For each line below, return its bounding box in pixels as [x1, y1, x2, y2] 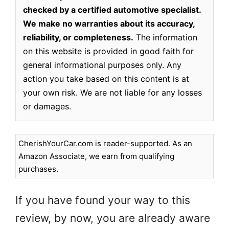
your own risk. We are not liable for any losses [23, 87, 202, 98]
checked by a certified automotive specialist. [23, 4, 201, 15]
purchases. [18, 164, 58, 174]
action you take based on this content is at [23, 73, 189, 84]
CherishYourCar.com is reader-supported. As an [18, 138, 192, 148]
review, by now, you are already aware [15, 211, 210, 224]
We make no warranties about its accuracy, [23, 18, 195, 29]
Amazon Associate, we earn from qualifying [18, 151, 174, 161]
